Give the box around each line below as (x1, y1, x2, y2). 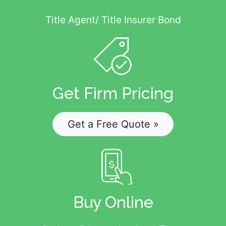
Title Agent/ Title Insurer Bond (45, 14, 181, 26)
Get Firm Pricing (52, 84, 174, 103)
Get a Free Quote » (67, 118, 159, 130)
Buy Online (73, 192, 153, 211)
